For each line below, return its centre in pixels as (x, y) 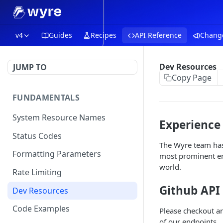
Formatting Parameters (57, 154)
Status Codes (37, 136)
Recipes (104, 35)
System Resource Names (59, 117)
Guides (60, 35)
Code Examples (41, 209)
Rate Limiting (37, 172)
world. (170, 167)
